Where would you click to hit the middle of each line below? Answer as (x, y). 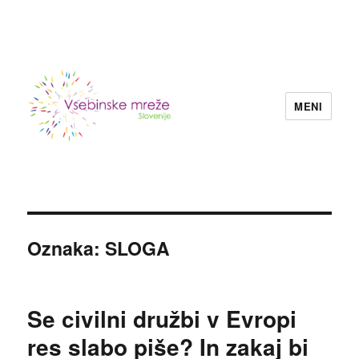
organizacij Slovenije (118, 222)
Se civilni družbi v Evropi (162, 319)
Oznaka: (67, 248)
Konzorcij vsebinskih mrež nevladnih (189, 200)
